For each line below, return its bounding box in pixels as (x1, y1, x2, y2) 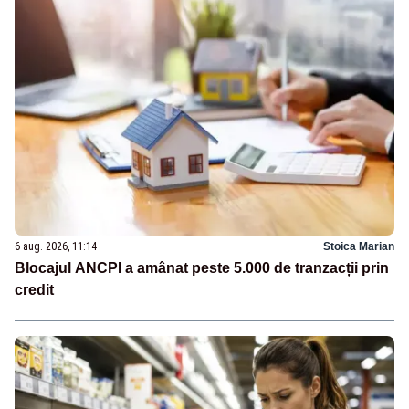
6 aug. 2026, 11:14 (15, 239, 97, 253)
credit (15, 281, 54, 298)
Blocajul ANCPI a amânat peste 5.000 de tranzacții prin (15, 259, 389, 276)
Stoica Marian (323, 239, 394, 253)
